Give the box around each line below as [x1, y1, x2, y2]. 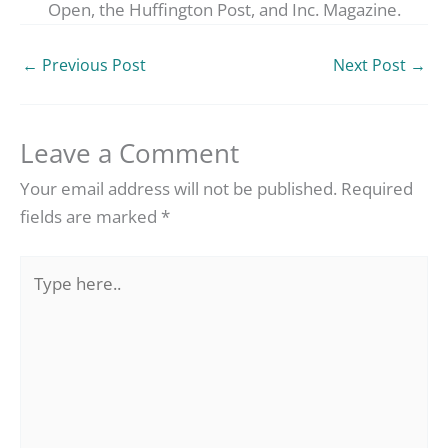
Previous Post [38, 53, 146, 76]
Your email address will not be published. [20, 176, 337, 200]
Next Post [333, 53, 410, 76]
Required [341, 176, 413, 200]
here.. [19, 285, 64, 309]
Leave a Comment [20, 134, 239, 171]
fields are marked [20, 204, 161, 228]
